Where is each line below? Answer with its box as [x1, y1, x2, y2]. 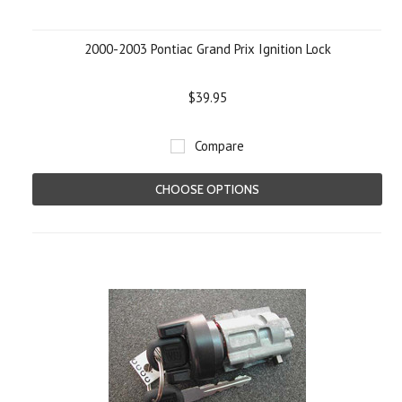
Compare [195, 137, 244, 154]
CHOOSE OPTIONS [155, 182, 259, 197]
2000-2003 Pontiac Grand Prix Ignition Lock [83, 40, 331, 57]
